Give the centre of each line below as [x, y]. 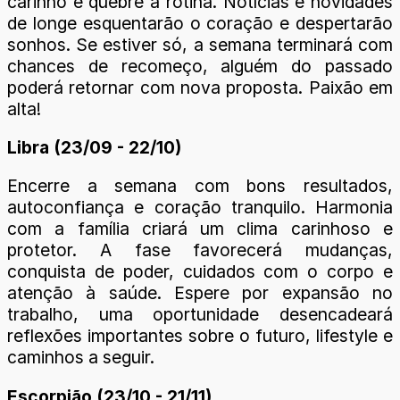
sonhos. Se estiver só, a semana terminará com [200, 45]
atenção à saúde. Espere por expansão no [200, 293]
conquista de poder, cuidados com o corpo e [200, 272]
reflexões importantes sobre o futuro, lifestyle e [200, 336]
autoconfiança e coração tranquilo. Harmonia [200, 208]
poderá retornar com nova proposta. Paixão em [200, 88]
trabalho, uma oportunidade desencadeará [200, 315]
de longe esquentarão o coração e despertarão [200, 24]
